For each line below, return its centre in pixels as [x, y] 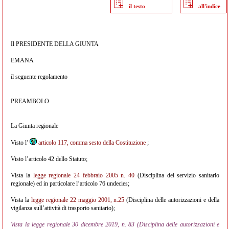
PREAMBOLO [30, 101]
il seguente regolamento [39, 77]
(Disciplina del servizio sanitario [177, 175]
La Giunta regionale [35, 126]
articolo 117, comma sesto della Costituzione [92, 143]
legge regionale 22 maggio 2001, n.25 [78, 200]
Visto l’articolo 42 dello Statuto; [49, 159]
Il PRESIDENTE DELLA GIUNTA [55, 44]
